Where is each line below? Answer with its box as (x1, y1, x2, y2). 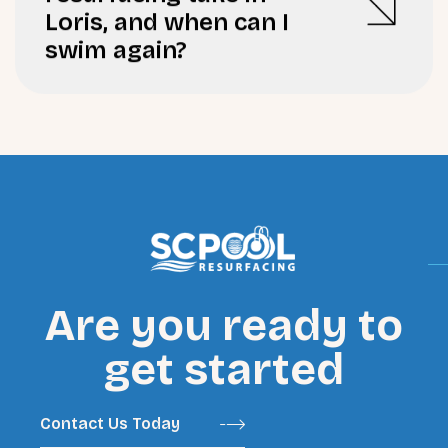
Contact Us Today (40, 414, 180, 434)
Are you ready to (45, 299, 403, 353)
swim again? (45, 26, 187, 55)
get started (104, 343, 344, 397)
